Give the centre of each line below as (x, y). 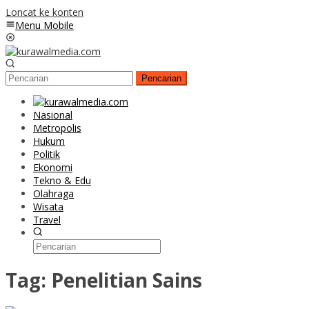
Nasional (53, 115)
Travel (47, 220)
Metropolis (57, 128)
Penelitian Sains (127, 280)
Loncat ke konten (44, 12)
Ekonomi (53, 167)
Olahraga (53, 193)
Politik (47, 154)
